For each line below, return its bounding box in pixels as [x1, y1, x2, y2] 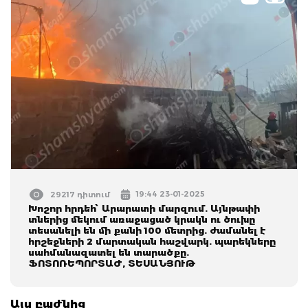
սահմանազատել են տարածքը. [28, 246, 189, 258]
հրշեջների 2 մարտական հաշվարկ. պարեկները [28, 235, 276, 247]
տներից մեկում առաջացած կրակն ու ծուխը [28, 213, 255, 225]
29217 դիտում [50, 189, 110, 199]
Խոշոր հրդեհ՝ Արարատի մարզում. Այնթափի [28, 202, 260, 214]
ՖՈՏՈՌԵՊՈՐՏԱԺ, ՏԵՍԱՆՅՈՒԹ [28, 257, 196, 269]
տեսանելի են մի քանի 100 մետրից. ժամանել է [28, 224, 266, 236]
